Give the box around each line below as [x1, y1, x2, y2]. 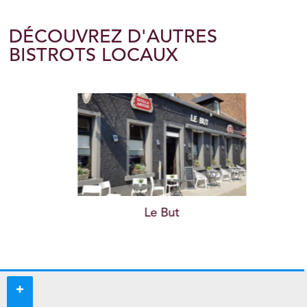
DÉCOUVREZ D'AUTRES [9, 28, 218, 48]
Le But [135, 207, 171, 220]
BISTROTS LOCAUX [9, 47, 179, 66]
